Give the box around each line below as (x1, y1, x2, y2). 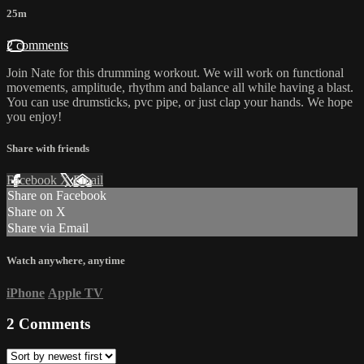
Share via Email (7, 221, 89, 236)
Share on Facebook (7, 188, 106, 203)
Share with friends (6, 142, 89, 155)
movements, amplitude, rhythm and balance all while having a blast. (6, 80, 353, 94)
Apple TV (48, 285, 103, 300)
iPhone (6, 285, 45, 300)
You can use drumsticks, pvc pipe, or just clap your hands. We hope (6, 94, 353, 109)
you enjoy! (6, 109, 62, 123)
